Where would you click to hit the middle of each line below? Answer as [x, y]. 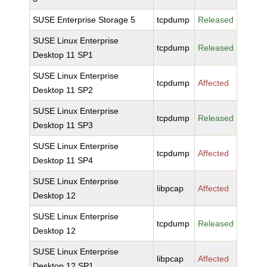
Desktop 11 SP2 [63, 90]
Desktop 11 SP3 [63, 125]
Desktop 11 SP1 [63, 55]
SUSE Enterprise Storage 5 [84, 20]
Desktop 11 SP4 [63, 160]
